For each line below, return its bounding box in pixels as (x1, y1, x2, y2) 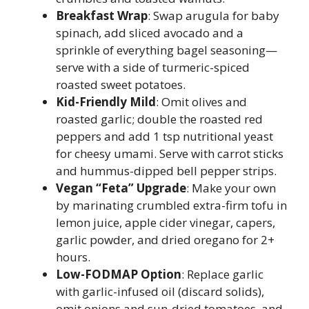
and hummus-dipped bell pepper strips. (56, 163, 277, 179)
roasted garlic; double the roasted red (56, 111, 263, 127)
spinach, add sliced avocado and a (56, 25, 243, 41)
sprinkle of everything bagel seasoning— (56, 42, 277, 58)
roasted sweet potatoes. (56, 77, 186, 92)
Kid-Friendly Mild (56, 94, 156, 110)
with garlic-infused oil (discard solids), (56, 283, 264, 299)
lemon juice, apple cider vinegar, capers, (56, 215, 275, 230)
